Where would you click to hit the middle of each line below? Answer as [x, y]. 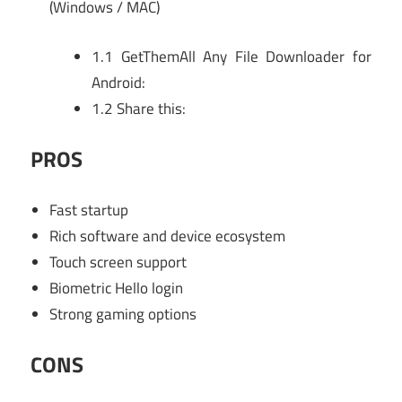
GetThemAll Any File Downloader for [242, 56]
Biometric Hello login [117, 288]
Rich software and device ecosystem [168, 236]
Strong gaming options [123, 314]
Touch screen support [118, 262]
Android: [118, 82]
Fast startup [89, 210]
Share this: [149, 108]
